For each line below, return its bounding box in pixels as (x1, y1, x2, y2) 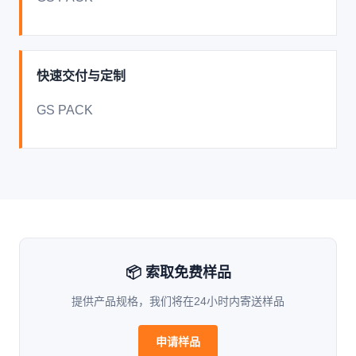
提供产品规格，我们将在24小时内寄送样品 (72, 295, 284, 308)
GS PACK (37, 103, 93, 117)
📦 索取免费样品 (125, 265, 231, 281)
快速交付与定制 (37, 69, 126, 83)
